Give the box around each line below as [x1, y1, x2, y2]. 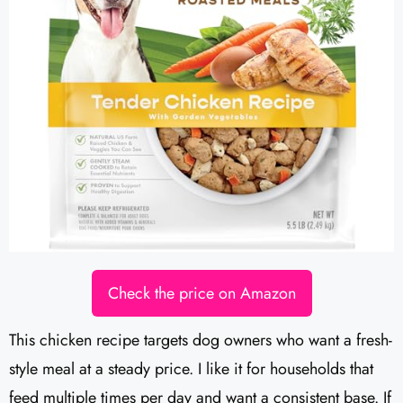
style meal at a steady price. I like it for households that [9, 357, 373, 381]
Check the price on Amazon [107, 282, 296, 306]
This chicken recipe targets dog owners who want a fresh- [9, 328, 392, 353]
